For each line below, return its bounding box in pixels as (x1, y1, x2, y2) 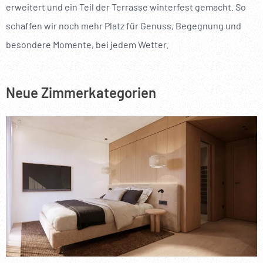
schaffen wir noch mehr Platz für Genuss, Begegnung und (6, 20, 241, 32)
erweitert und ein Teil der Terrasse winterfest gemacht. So (6, 1, 246, 13)
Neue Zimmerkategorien (6, 84, 156, 102)
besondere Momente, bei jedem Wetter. (6, 39, 168, 50)
